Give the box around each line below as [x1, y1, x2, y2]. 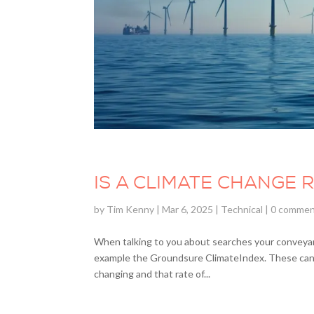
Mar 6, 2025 [162, 203, 214, 215]
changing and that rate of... [94, 267, 211, 280]
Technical [221, 203, 264, 215]
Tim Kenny [107, 203, 155, 215]
